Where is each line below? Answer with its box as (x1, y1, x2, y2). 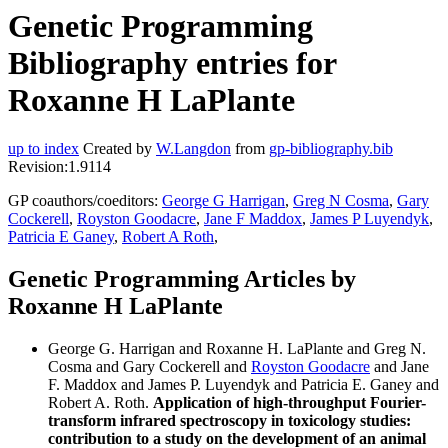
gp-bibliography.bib (269, 140, 393, 158)
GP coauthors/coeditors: (8, 192, 162, 210)
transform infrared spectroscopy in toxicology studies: (48, 412, 411, 430)
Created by (79, 140, 156, 158)
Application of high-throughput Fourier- (153, 394, 426, 412)
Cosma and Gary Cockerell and (48, 358, 251, 376)
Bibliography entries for (8, 45, 336, 81)
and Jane (370, 358, 429, 376)
